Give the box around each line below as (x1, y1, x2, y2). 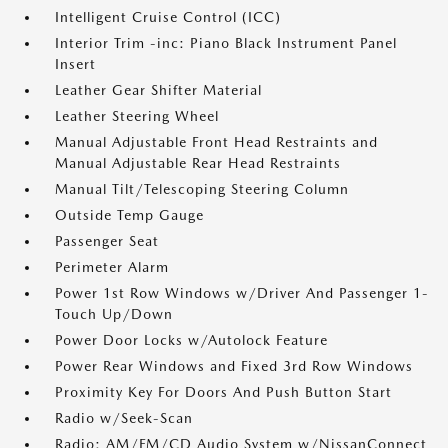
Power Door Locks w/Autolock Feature (55, 332, 328, 348)
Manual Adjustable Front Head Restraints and (55, 134, 378, 150)
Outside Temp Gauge (55, 207, 204, 223)
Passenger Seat (55, 233, 159, 249)
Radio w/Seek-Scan (55, 410, 193, 426)
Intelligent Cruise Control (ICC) (55, 9, 281, 25)
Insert (55, 56, 96, 72)
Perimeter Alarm (55, 259, 169, 275)
